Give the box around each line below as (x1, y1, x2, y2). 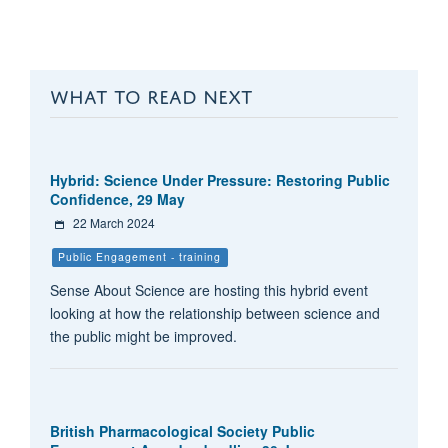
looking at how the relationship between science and (49, 302, 380, 323)
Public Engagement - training (58, 248, 222, 264)
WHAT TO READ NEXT (49, 78, 253, 108)
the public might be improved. (49, 325, 237, 346)
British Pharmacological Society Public (49, 420, 315, 441)
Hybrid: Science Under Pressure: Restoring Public (49, 169, 390, 190)
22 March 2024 (72, 213, 155, 231)
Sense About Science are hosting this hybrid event (49, 279, 368, 300)
